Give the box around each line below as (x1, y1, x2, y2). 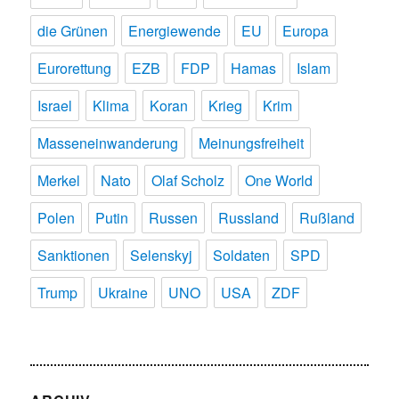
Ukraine (98, 281, 149, 303)
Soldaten (213, 244, 271, 265)
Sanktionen (37, 244, 110, 265)
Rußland (299, 207, 355, 228)
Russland (218, 207, 280, 228)
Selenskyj (130, 244, 193, 265)
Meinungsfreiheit (199, 132, 305, 153)
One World (245, 169, 313, 191)
